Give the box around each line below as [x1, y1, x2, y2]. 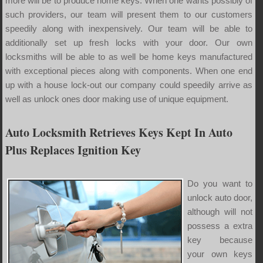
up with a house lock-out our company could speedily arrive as [5, 79, 253, 90]
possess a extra [187, 220, 253, 231]
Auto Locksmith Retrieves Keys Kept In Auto [5, 123, 232, 141]
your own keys [187, 248, 253, 259]
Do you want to [187, 178, 253, 188]
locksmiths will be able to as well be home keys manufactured [5, 51, 253, 62]
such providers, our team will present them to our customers [5, 9, 253, 19]
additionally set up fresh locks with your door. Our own [5, 37, 253, 48]
